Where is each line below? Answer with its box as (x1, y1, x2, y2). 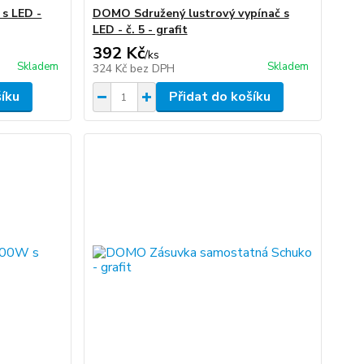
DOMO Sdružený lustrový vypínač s (92, 6, 289, 21)
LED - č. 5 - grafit (92, 22, 188, 37)
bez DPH (129, 61, 175, 76)
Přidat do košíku (168, 88, 271, 106)
